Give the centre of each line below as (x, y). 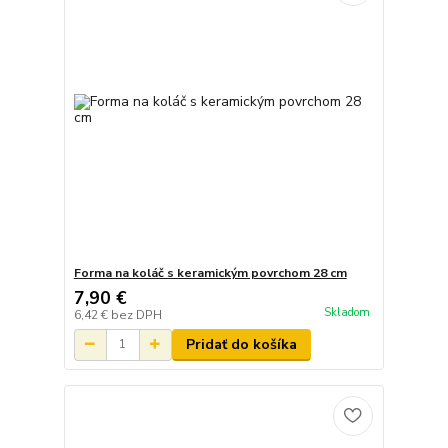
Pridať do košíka (241, 344)
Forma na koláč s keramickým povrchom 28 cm (210, 272)
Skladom (346, 312)
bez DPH (136, 314)
